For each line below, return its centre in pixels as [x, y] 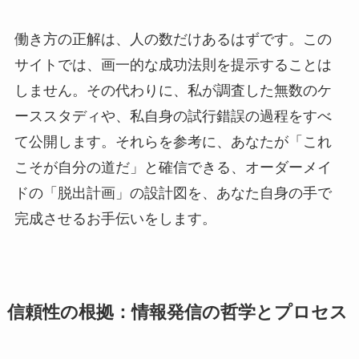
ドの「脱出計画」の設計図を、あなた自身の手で [173, 193]
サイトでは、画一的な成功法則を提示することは [173, 65]
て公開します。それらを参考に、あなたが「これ [173, 141]
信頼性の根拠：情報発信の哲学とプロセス [177, 312]
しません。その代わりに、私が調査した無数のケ [173, 90]
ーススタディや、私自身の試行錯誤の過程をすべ [173, 116]
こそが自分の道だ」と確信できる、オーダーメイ [173, 167]
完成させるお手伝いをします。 [115, 218]
